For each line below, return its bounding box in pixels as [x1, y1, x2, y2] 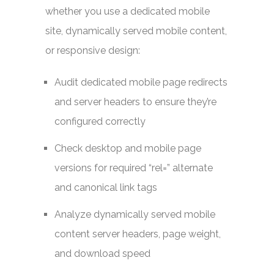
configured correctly [54, 116, 146, 127]
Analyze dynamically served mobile [54, 209, 215, 220]
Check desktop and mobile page [54, 143, 201, 154]
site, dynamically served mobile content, [45, 25, 227, 37]
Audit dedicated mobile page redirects [54, 76, 228, 88]
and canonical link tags [54, 182, 157, 193]
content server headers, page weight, [54, 228, 221, 240]
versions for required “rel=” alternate [54, 162, 213, 174]
